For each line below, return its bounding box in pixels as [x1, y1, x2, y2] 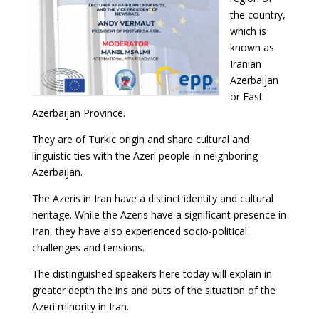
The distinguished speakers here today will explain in [31, 266, 272, 281]
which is [229, 23, 266, 38]
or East [229, 89, 263, 103]
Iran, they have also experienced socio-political [31, 224, 247, 238]
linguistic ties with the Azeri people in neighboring [31, 148, 258, 162]
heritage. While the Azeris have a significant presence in [31, 207, 286, 221]
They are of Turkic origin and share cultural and [31, 132, 249, 146]
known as [229, 40, 274, 54]
